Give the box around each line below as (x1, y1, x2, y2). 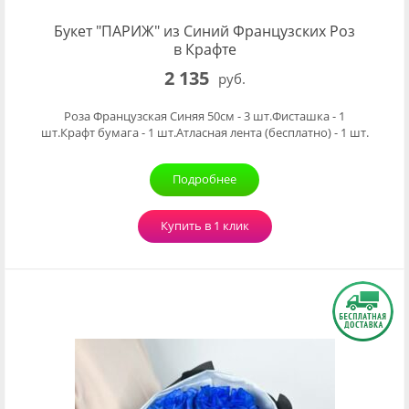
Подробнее (173, 171, 236, 187)
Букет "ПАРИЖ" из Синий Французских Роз (54, 21, 355, 41)
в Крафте (173, 39, 236, 59)
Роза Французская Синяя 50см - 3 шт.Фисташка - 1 (64, 108, 345, 124)
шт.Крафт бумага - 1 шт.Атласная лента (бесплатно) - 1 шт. (40, 124, 369, 141)
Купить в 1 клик (160, 217, 249, 234)
